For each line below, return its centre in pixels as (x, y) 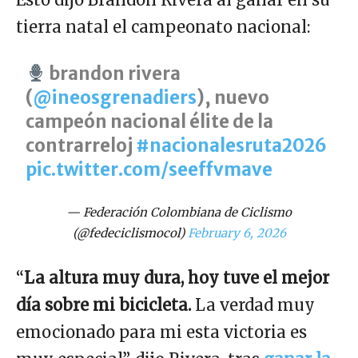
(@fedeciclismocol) (130, 233)
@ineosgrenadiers (115, 98)
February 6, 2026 (237, 233)
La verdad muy (253, 305)
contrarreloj (81, 146)
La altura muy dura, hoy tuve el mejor (177, 278)
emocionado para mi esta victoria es (161, 332)
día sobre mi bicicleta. (103, 305)
